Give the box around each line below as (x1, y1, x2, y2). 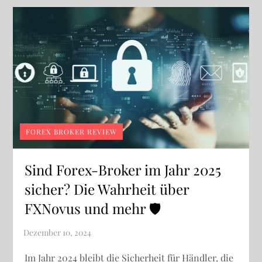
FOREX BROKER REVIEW (26, 127, 118, 137)
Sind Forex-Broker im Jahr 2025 (25, 160, 222, 180)
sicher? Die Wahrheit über (25, 180, 189, 199)
